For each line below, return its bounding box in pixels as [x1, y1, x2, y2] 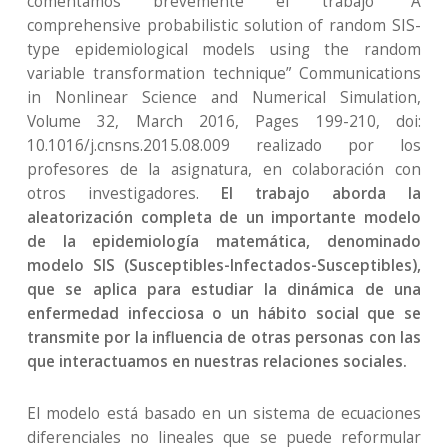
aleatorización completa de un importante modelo [26, 207, 422, 228]
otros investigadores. [26, 183, 221, 204]
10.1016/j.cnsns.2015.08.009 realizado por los [26, 135, 422, 156]
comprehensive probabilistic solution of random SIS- [26, 15, 422, 36]
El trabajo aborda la [220, 183, 422, 204]
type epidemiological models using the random [26, 39, 422, 60]
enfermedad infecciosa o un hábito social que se [26, 303, 422, 324]
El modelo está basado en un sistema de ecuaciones [26, 403, 422, 424]
